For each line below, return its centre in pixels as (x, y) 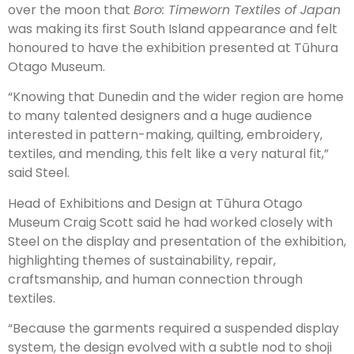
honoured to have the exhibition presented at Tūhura (173, 48)
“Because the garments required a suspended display (173, 329)
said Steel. (39, 173)
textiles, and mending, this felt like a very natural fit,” (168, 154)
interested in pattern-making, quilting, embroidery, (165, 135)
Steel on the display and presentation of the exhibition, (177, 241)
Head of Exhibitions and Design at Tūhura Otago (155, 203)
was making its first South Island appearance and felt (173, 29)
